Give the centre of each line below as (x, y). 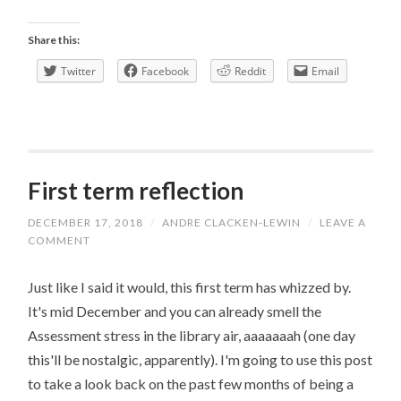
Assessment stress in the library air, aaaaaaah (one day (192, 335)
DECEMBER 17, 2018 (86, 223)
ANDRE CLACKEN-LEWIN (232, 223)
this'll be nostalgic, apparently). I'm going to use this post (200, 359)
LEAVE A (343, 223)
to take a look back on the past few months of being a (191, 383)
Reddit (251, 71)
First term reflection (136, 191)
